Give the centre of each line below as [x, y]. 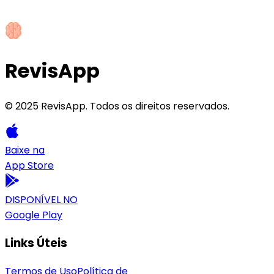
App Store [29, 166]
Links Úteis [36, 243]
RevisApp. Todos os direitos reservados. [134, 106]
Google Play [34, 215]
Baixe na [25, 150]
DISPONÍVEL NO [41, 200]
